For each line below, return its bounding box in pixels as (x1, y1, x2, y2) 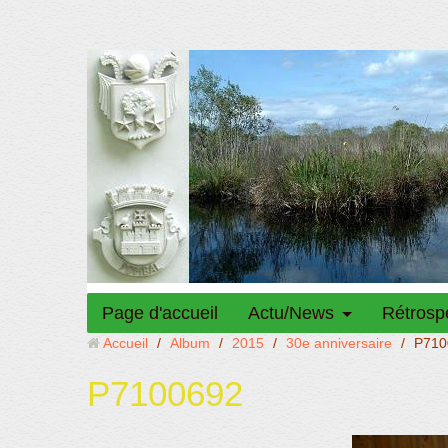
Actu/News (248, 303, 334, 323)
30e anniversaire (286, 335, 392, 351)
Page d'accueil (102, 303, 218, 323)
